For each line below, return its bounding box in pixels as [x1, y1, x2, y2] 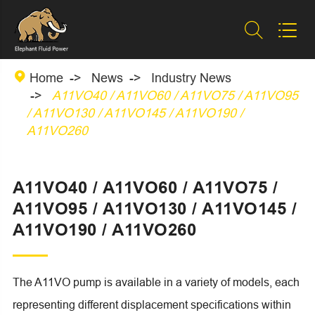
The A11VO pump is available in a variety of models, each [12, 275, 300, 288]
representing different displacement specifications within [12, 297, 291, 311]
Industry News [150, 70, 231, 85]
